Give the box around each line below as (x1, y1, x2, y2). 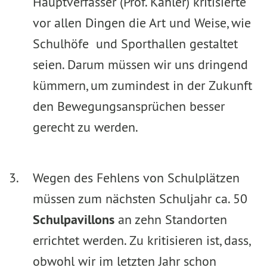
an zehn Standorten (114, 211, 227, 228)
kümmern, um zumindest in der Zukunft (33, 77, 252, 94)
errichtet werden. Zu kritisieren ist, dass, (33, 232, 250, 249)
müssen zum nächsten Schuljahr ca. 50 (33, 190, 247, 207)
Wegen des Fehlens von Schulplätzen (33, 169, 240, 186)
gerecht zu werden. (33, 119, 138, 135)
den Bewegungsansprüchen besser (33, 98, 225, 114)
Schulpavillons (33, 211, 114, 228)
